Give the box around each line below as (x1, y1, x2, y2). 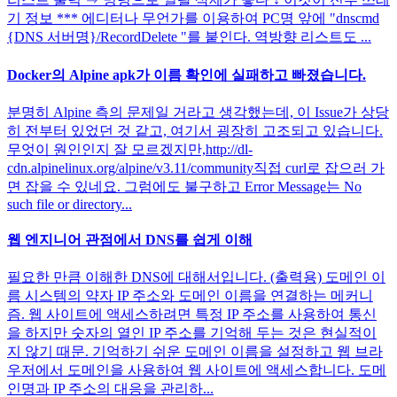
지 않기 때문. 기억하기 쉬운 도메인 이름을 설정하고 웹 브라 (7, 344, 383, 360)
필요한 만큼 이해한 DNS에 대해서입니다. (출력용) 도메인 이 (7, 269, 385, 285)
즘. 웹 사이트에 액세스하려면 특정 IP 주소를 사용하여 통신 (7, 307, 377, 323)
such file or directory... (7, 196, 132, 212)
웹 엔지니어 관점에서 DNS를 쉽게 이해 (7, 232, 253, 248)
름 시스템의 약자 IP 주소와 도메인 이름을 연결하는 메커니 (7, 288, 373, 304)
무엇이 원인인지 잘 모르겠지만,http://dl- (7, 141, 253, 157)
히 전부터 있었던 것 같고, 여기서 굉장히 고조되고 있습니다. (7, 122, 383, 138)
